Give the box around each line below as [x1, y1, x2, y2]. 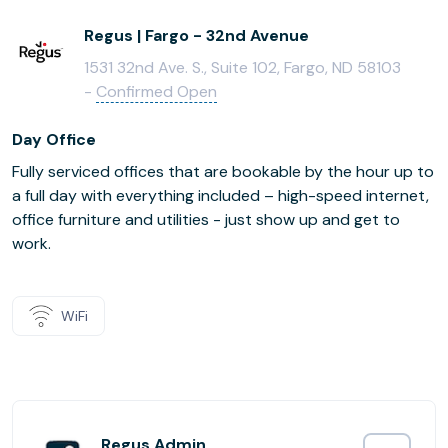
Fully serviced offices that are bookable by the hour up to [12, 161, 434, 182]
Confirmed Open [96, 81, 217, 102]
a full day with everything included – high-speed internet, [12, 185, 429, 206]
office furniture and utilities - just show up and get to [12, 209, 400, 230]
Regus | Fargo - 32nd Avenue [84, 25, 309, 46]
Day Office [12, 129, 96, 150]
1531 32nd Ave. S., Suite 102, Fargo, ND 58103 [84, 57, 401, 78]
